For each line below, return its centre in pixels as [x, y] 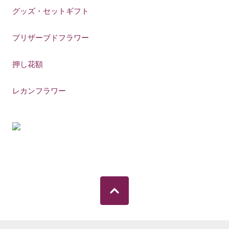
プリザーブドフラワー [51, 38]
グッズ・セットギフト [51, 11]
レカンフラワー [39, 91]
